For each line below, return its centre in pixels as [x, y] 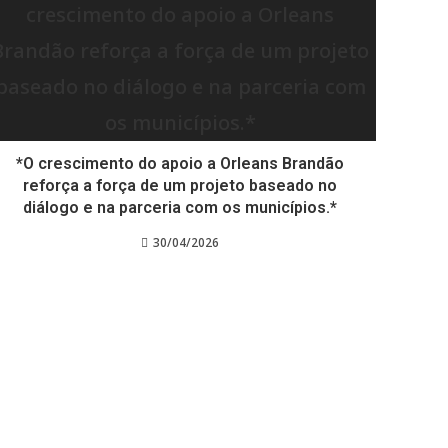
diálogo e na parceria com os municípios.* [180, 207]
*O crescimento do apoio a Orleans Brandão [180, 163]
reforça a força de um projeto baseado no [180, 185]
